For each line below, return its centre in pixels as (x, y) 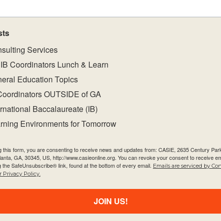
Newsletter (150, 157)
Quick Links (67, 157)
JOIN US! (110, 201)
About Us (61, 170)
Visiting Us (62, 206)
